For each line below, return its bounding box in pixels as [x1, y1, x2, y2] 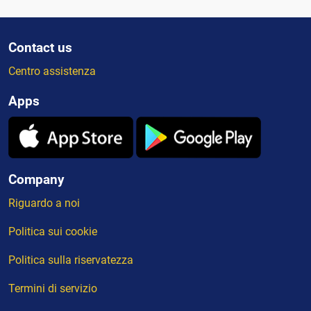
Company [8, 171, 65, 188]
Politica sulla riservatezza [8, 253, 133, 267]
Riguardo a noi [8, 196, 80, 210]
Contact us [8, 40, 72, 56]
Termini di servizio [8, 282, 97, 296]
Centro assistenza [8, 65, 96, 78]
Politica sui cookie [8, 225, 97, 239]
